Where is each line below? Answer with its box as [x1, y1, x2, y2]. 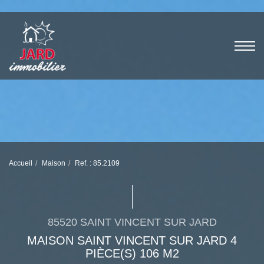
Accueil [9, 159, 32, 167]
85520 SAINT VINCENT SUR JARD [47, 216, 217, 228]
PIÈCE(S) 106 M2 [85, 247, 179, 260]
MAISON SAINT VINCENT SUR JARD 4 [27, 234, 237, 247]
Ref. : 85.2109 [75, 159, 120, 167]
